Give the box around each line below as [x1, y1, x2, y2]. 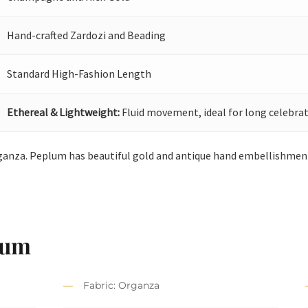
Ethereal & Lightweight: [7, 104, 120, 119]
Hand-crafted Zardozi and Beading [7, 27, 166, 42]
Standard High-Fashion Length [7, 66, 152, 80]
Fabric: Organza [83, 279, 159, 292]
